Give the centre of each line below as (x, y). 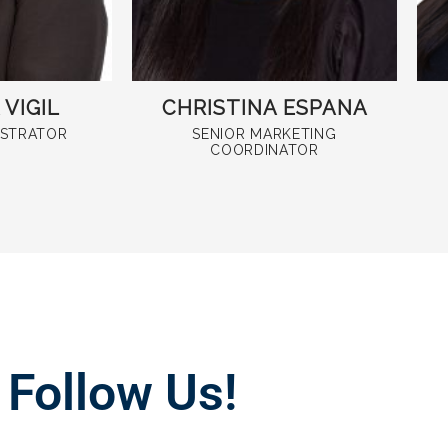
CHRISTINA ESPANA (264, 108)
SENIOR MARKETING (264, 134)
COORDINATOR (264, 150)
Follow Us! (122, 392)
